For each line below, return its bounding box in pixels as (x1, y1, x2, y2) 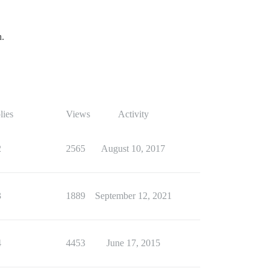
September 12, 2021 (94, 191, 172, 201)
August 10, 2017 (101, 143, 165, 154)
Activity (117, 109, 149, 120)
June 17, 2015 (106, 238, 160, 249)
